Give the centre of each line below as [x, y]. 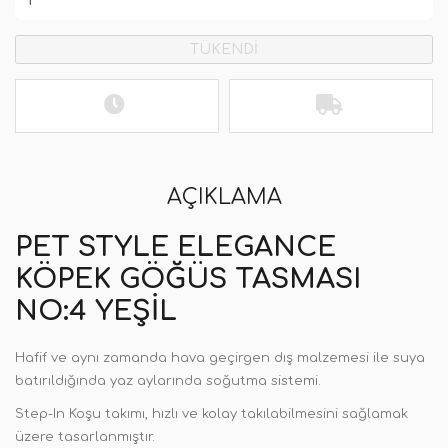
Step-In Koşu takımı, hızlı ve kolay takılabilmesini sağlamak [211, 414]
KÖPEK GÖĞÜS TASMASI [188, 279]
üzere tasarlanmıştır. [85, 437]
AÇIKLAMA [224, 197]
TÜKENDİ [224, 49]
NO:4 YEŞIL [96, 311]
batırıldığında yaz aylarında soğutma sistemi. [168, 381]
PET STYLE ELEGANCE [175, 247]
